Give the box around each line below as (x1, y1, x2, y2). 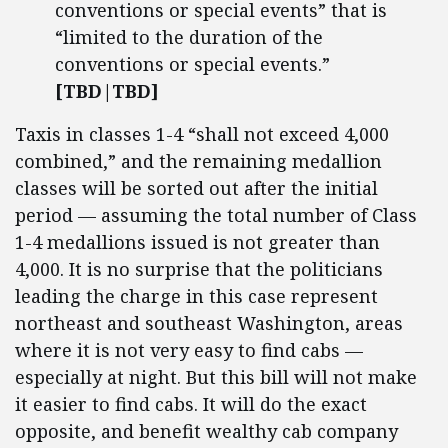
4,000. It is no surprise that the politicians (15, 257, 383, 281)
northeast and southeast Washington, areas (15, 311, 403, 335)
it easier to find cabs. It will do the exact (15, 392, 367, 416)
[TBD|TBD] (55, 79, 159, 103)
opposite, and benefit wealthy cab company (15, 419, 398, 443)
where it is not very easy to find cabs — (15, 338, 363, 362)
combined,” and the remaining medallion (15, 149, 382, 173)
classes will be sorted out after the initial (15, 176, 378, 200)
